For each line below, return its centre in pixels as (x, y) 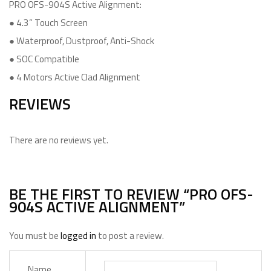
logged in (78, 236)
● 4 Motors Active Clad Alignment (75, 77)
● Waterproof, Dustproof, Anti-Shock (82, 41)
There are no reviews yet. (59, 140)
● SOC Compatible (44, 59)
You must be (35, 236)
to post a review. (130, 236)
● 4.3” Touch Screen (48, 23)
